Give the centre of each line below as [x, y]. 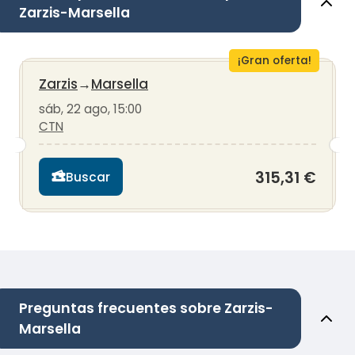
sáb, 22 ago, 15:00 [90, 109]
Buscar [88, 177]
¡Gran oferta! [274, 61]
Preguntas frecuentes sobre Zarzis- [146, 308]
